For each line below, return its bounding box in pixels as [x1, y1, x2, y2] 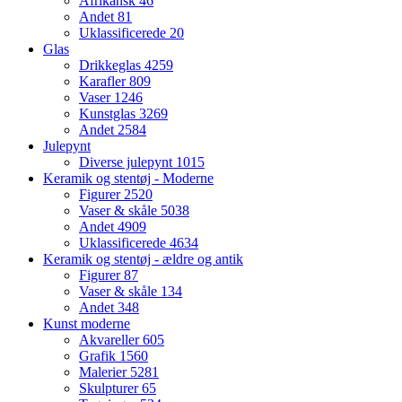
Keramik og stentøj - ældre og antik [43, 251, 243, 267]
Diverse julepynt [79, 154, 176, 170]
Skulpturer [79, 380, 142, 397]
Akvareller [79, 332, 143, 348]
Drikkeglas [79, 57, 144, 74]
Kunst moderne [43, 316, 130, 332]
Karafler [79, 74, 129, 90]
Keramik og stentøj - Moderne [43, 170, 214, 187]
